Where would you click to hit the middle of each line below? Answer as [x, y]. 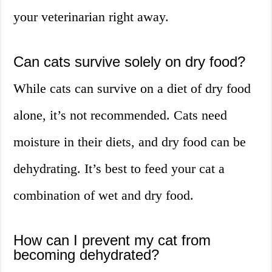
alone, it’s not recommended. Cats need [121, 115]
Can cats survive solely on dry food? [130, 62]
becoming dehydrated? [87, 255]
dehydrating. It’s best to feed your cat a [119, 169]
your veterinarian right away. [91, 17]
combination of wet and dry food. [104, 195]
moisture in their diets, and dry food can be [130, 142]
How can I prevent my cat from [112, 240]
